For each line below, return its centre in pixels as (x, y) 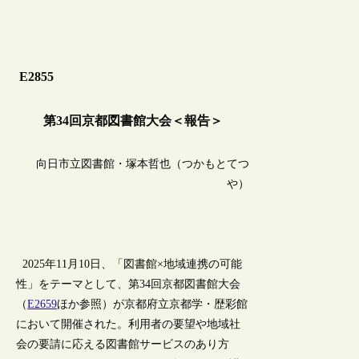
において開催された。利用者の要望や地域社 (129, 325)
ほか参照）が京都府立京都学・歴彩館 (153, 305)
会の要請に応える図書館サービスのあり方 (123, 345)
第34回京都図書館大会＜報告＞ (133, 121)
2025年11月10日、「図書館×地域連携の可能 (129, 264)
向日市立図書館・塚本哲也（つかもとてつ (143, 163)
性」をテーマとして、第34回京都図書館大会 (129, 284)
